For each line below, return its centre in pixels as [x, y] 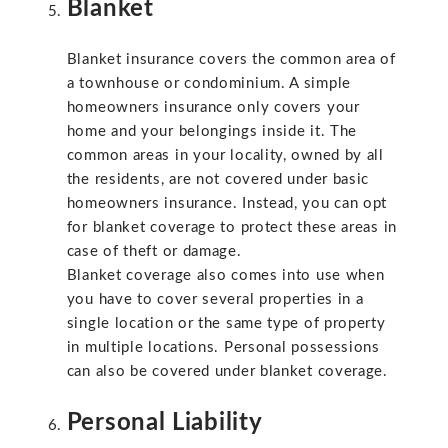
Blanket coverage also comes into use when [225, 276]
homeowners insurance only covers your [213, 108]
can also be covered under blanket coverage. [227, 372]
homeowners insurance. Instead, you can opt [227, 204]
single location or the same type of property [226, 324]
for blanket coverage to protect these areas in [231, 228]
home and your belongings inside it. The [212, 132]
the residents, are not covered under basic [218, 180]
